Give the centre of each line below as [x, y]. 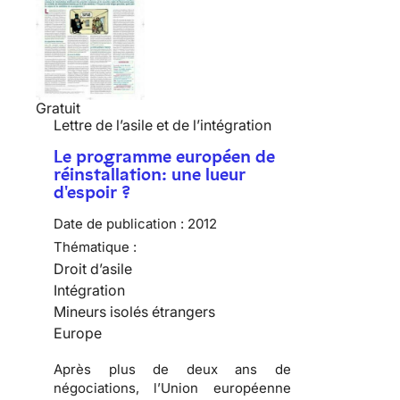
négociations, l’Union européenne [172, 387]
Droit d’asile [93, 268]
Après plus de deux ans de [172, 369]
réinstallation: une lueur [150, 174]
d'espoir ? [92, 192]
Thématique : [95, 246]
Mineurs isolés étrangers [134, 311]
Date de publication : [119, 223]
